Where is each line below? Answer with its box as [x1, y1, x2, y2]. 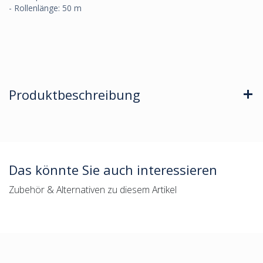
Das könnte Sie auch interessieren [9, 160, 217, 178]
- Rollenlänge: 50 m [9, 2, 82, 14]
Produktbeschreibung [9, 85, 140, 103]
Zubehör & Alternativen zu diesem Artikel [9, 183, 177, 196]
